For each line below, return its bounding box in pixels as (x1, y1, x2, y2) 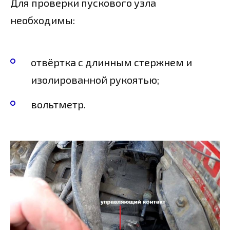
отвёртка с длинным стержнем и (31, 56, 192, 68)
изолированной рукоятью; (31, 73, 159, 86)
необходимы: (10, 14, 75, 26)
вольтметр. (31, 98, 86, 110)
